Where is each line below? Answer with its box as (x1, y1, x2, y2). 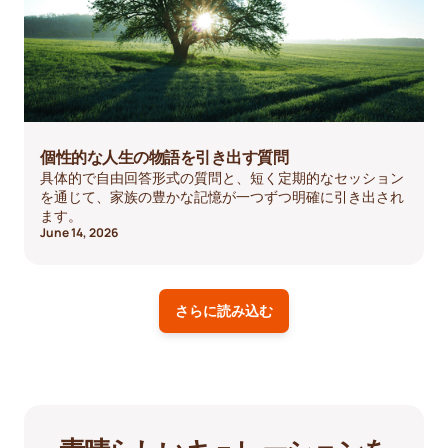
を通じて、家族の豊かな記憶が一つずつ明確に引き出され (40, 186, 404, 206)
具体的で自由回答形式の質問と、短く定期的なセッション (40, 167, 404, 187)
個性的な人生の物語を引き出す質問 (40, 145, 288, 168)
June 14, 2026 (40, 223, 118, 241)
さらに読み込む (175, 301, 273, 321)
